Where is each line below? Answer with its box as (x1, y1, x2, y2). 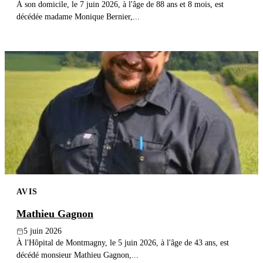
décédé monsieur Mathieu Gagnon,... (16, 250, 139, 260)
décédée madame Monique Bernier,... (16, 11, 140, 21)
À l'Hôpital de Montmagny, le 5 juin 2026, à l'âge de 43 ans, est (16, 238, 229, 248)
